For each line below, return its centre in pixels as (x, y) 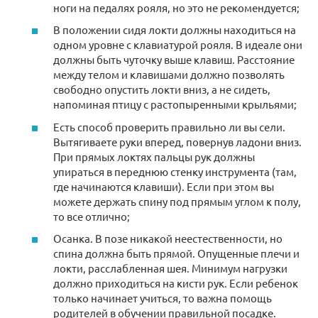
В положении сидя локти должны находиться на (175, 30)
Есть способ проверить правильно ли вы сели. (169, 126)
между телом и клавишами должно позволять (169, 75)
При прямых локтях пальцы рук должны (154, 156)
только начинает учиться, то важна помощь (163, 298)
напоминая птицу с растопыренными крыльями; (175, 104)
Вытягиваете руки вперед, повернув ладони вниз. (177, 141)
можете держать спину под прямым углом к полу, (177, 201)
